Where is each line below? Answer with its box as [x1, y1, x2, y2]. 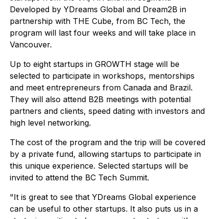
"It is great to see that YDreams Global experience [10, 192, 196, 202]
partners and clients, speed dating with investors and [10, 106, 205, 116]
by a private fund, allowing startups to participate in [10, 149, 201, 159]
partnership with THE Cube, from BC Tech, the [10, 16, 185, 26]
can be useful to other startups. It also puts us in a [10, 204, 198, 214]
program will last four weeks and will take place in [10, 28, 196, 38]
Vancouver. [10, 40, 52, 49]
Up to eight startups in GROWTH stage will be [10, 59, 179, 69]
